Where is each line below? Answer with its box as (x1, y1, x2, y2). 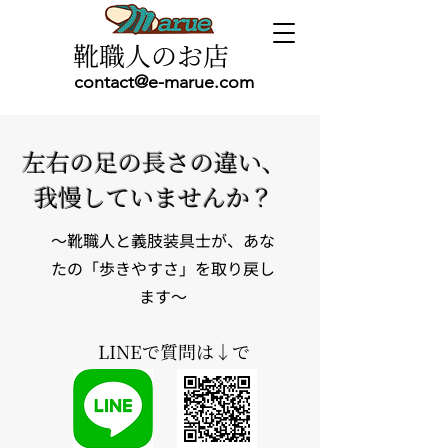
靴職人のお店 (73, 36, 229, 73)
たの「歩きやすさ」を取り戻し (51, 256, 275, 280)
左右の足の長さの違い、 (22, 144, 286, 179)
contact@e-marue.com (73, 71, 254, 93)
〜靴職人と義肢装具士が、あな (51, 228, 275, 252)
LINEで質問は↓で (98, 338, 250, 364)
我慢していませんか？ (34, 179, 274, 214)
